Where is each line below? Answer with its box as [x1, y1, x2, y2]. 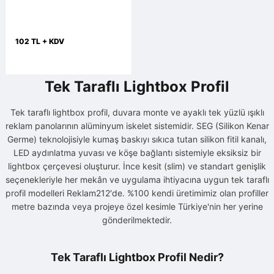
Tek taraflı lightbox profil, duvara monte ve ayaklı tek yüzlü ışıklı [10, 107, 264, 118]
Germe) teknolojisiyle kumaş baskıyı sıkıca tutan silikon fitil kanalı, [7, 134, 267, 145]
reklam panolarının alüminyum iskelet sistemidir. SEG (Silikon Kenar [5, 120, 269, 131]
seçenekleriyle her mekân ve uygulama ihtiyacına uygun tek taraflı [5, 174, 269, 185]
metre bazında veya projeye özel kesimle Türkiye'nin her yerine [11, 201, 263, 212]
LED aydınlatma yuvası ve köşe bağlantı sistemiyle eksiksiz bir [13, 147, 261, 158]
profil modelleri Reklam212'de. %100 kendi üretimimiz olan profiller [6, 188, 268, 199]
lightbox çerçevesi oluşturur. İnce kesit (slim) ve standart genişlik [8, 161, 266, 172]
